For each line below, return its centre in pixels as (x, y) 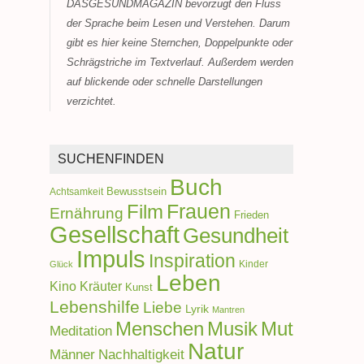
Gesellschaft (115, 235)
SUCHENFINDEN (111, 159)
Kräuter (101, 286)
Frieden (251, 215)
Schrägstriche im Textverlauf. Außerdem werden (180, 63)
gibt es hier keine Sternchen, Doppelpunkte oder (180, 43)
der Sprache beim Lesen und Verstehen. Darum (178, 24)
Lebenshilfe (95, 307)
